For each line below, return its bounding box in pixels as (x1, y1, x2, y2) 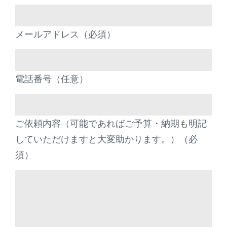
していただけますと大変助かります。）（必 (15, 133, 198, 145)
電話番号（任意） (15, 72, 88, 85)
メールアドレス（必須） (15, 28, 116, 41)
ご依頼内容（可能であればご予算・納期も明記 (15, 117, 207, 130)
